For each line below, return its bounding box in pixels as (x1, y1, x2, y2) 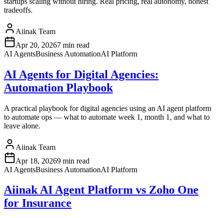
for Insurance (4, 197, 72, 210)
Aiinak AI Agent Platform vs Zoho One (4, 183, 199, 197)
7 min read (57, 40, 90, 49)
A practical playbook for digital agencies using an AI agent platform (4, 104, 211, 112)
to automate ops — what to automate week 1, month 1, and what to (4, 112, 210, 121)
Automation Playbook (4, 81, 113, 94)
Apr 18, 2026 (16, 156, 57, 165)
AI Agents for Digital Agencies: (4, 68, 159, 81)
